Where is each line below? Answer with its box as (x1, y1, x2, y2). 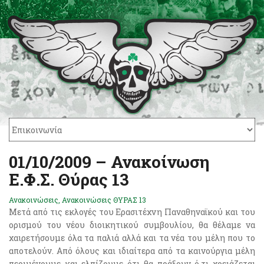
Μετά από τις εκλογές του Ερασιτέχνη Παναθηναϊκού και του (9, 206, 255, 217)
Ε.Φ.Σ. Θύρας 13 (9, 169, 129, 190)
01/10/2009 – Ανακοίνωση (9, 151, 210, 173)
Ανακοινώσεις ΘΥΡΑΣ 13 (62, 195, 146, 204)
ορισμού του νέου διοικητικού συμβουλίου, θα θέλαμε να (9, 219, 255, 230)
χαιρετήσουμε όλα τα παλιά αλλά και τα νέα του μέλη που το (9, 232, 255, 243)
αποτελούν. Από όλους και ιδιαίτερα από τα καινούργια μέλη (9, 245, 255, 256)
